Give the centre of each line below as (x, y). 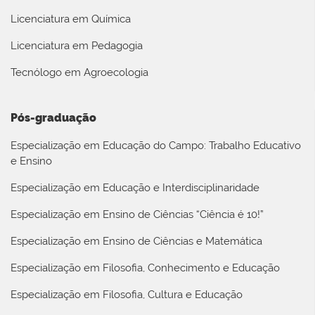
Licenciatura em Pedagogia (77, 46)
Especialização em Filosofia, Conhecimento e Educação (145, 268)
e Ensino (31, 161)
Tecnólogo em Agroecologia (79, 73)
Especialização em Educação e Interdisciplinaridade (135, 187)
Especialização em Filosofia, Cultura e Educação (127, 294)
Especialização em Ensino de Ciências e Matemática (136, 241)
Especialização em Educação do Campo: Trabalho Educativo (156, 145)
